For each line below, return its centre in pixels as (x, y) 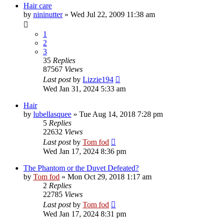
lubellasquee (52, 114)
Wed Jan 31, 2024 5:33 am (84, 88)
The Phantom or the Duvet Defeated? (81, 168)
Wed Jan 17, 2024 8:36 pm (85, 151)
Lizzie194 (98, 79)
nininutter (48, 14)
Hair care (38, 5)
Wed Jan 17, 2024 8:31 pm (85, 214)
